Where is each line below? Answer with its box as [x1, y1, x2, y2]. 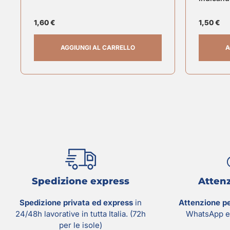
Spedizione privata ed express [19, 197, 133, 207]
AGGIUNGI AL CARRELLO [61, 43, 135, 51]
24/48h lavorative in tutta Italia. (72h [15, 208, 146, 219]
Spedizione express [31, 175, 129, 187]
